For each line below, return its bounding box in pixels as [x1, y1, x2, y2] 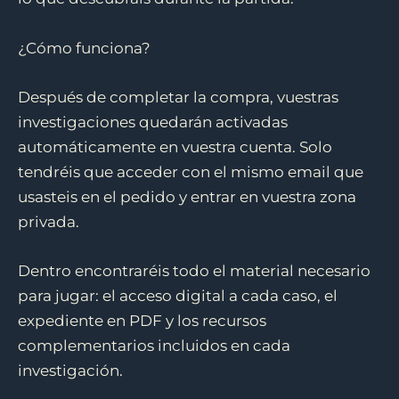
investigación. [18, 361, 123, 379]
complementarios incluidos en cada [18, 336, 290, 354]
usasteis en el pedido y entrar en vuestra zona [18, 187, 356, 206]
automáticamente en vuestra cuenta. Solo [18, 137, 332, 156]
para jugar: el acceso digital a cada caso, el [18, 286, 338, 305]
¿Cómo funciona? [18, 38, 151, 57]
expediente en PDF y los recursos [18, 311, 266, 330]
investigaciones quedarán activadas [18, 112, 288, 131]
